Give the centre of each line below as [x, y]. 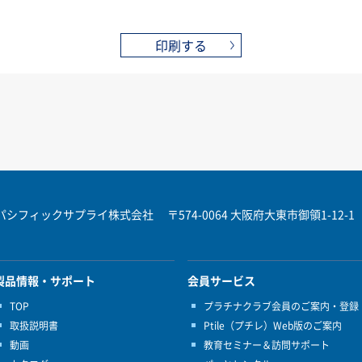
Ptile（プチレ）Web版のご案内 [273, 326]
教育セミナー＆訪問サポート [267, 345]
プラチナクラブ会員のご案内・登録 [281, 307]
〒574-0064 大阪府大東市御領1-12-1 [260, 215]
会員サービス [221, 281]
